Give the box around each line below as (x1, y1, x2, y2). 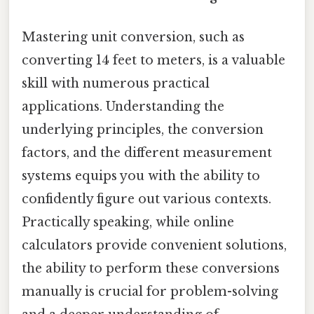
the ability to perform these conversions (22, 261, 280, 277)
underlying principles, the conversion (22, 122, 264, 138)
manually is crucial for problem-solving (22, 284, 278, 300)
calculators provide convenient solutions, (22, 238, 287, 254)
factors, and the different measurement (22, 145, 272, 161)
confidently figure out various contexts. (22, 191, 271, 207)
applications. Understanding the (22, 99, 224, 115)
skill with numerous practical (22, 76, 210, 92)
